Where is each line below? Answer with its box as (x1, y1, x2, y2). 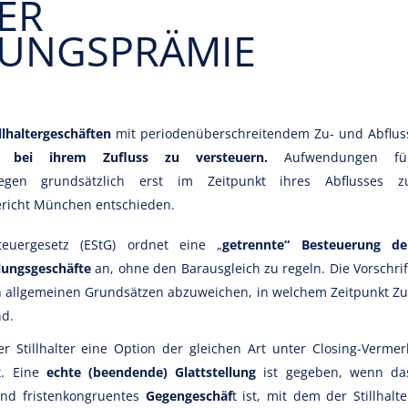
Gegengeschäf (145, 387, 232, 404)
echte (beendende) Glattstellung (46, 363, 257, 381)
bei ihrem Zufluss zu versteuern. (14, 148, 268, 166)
